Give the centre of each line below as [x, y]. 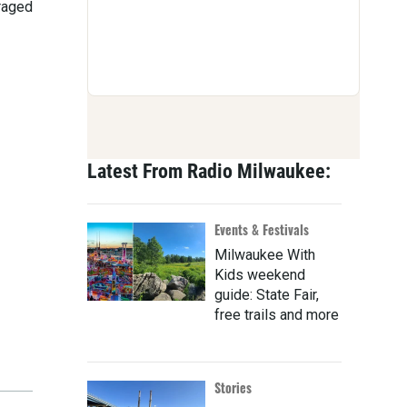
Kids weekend [260, 275]
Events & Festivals [262, 230]
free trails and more [277, 315]
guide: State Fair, [267, 295]
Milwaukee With [265, 255]
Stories [233, 388]
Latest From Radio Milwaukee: [209, 172]
